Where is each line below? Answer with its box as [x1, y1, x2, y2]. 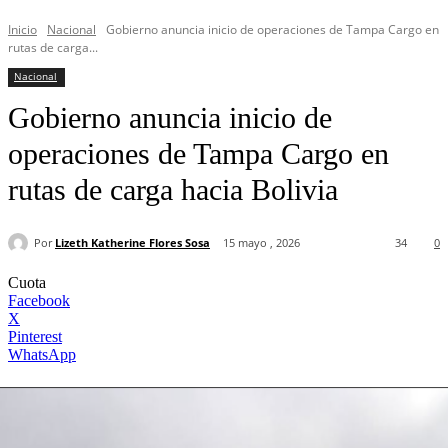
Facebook [8, 292, 70, 310]
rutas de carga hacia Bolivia [8, 173, 338, 206]
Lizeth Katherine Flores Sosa [55, 234, 210, 250]
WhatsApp [8, 346, 76, 364]
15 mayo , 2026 [223, 235, 300, 251]
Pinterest [8, 328, 62, 346]
